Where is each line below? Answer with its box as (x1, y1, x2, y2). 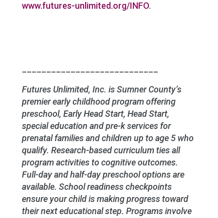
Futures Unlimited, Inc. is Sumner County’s (21, 84, 182, 94)
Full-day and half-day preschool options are (21, 169, 184, 180)
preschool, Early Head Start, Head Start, (21, 108, 169, 119)
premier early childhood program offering (21, 96, 176, 107)
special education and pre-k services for (21, 120, 171, 131)
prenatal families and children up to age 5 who (21, 132, 194, 143)
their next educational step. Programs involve (21, 205, 192, 216)
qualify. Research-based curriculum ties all (21, 145, 180, 155)
